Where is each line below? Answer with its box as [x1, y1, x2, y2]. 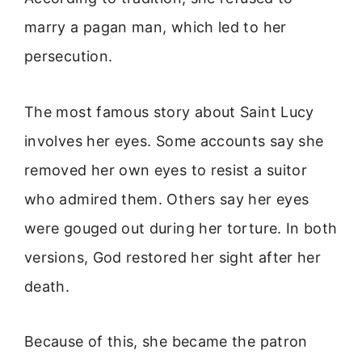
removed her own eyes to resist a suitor [24, 161, 308, 179]
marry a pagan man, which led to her [24, 19, 287, 36]
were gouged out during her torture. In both [24, 219, 338, 237]
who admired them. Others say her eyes [24, 190, 309, 208]
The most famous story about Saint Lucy [24, 103, 314, 120]
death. [24, 277, 70, 295]
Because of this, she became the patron [24, 332, 308, 350]
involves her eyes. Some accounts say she [24, 132, 324, 149]
